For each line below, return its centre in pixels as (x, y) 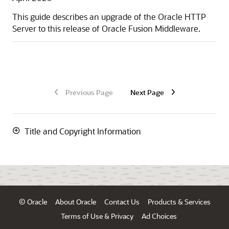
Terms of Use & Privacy (97, 216)
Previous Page (89, 92)
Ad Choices (159, 216)
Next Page (147, 92)
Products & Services (179, 202)
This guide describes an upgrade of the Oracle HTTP (109, 17)
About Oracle (75, 202)
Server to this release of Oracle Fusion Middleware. (106, 28)
